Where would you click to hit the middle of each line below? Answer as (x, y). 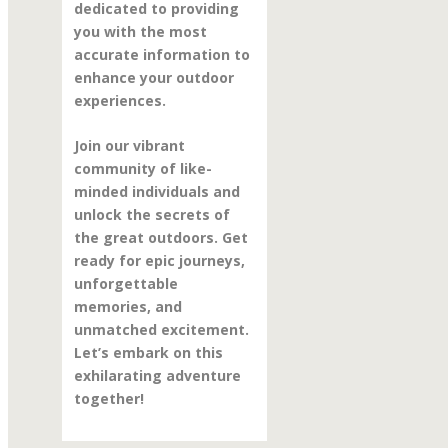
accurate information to (161, 54)
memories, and (127, 307)
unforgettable (125, 284)
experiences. (119, 100)
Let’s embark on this (148, 353)
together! (108, 399)
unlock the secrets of (151, 215)
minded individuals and (156, 192)
